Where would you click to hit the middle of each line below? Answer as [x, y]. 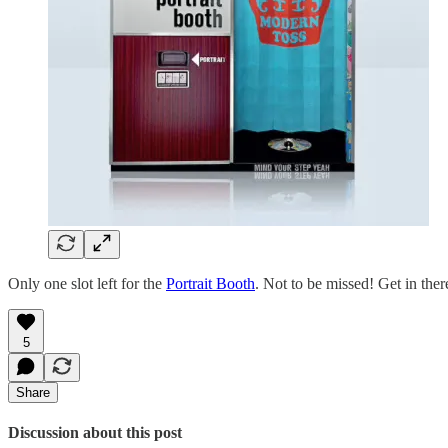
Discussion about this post [95, 433]
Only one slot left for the [87, 283]
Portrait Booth [210, 283]
